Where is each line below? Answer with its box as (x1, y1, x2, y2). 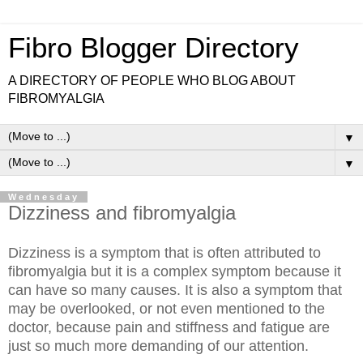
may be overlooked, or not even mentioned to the (8, 300, 325, 317)
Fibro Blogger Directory (8, 32, 299, 63)
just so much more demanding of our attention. (8, 337, 313, 354)
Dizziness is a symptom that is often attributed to (8, 244, 321, 261)
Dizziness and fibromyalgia (8, 202, 236, 224)
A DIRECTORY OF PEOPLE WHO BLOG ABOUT (8, 74, 296, 88)
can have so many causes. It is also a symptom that (8, 281, 342, 298)
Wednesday (8, 192, 79, 202)
